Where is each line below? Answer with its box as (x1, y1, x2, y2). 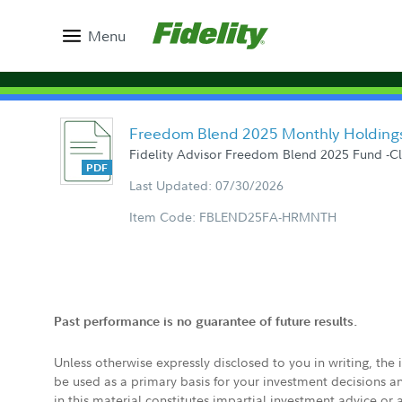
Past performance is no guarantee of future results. (54, 313, 357, 329)
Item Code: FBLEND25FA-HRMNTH (129, 207, 336, 225)
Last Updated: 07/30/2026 (129, 176, 284, 194)
